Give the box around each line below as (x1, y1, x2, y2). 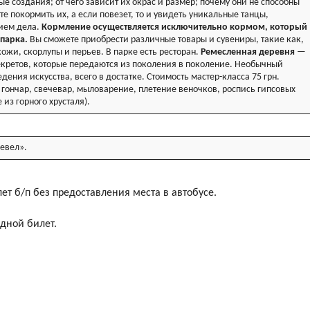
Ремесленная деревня (201, 47, 297, 58)
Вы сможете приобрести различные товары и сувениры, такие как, (28, 35, 304, 46)
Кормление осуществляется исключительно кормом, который (42, 22, 307, 33)
